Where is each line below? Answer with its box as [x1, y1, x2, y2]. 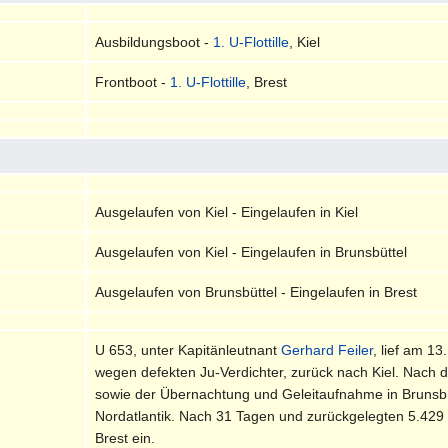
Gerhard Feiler [281, 341, 374, 358]
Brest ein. [95, 429, 156, 446]
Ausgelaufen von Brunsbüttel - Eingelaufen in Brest [95, 283, 418, 300]
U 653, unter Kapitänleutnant [95, 341, 282, 358]
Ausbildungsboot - [95, 33, 214, 50]
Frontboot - [95, 73, 171, 90]
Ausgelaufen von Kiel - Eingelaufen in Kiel [95, 203, 359, 220]
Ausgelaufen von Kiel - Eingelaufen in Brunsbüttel [95, 243, 408, 260]
